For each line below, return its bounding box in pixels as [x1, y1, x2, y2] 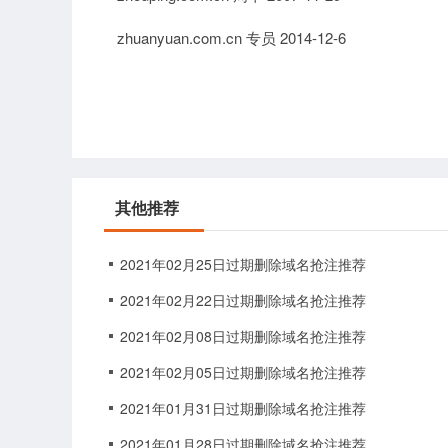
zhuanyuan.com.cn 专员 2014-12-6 [117, 27, 346, 48]
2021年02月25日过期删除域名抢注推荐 [120, 254, 366, 274]
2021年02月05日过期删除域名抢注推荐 [120, 362, 366, 382]
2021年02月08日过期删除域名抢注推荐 [120, 326, 366, 346]
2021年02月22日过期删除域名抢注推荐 [120, 290, 366, 310]
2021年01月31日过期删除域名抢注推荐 [120, 398, 366, 418]
